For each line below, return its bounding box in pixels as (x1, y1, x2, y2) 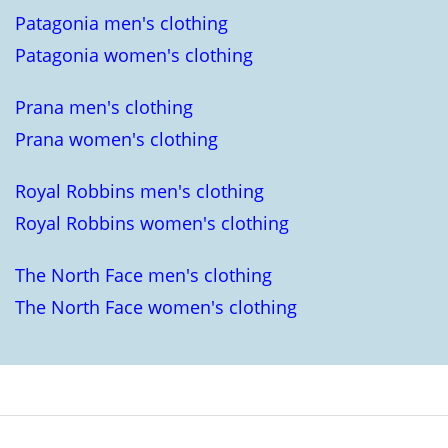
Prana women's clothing (15, 127, 218, 151)
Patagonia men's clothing (15, 11, 228, 35)
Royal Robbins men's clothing (15, 179, 264, 203)
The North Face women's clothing (15, 295, 297, 319)
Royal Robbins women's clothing (15, 211, 289, 235)
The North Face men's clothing (15, 263, 272, 287)
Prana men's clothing (15, 95, 193, 119)
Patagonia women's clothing (15, 43, 253, 67)
